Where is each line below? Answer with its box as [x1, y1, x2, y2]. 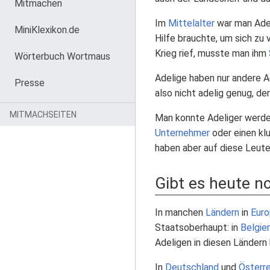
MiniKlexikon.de [14, 24, 80, 36]
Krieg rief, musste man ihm [155, 48, 269, 59]
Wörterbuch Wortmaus [14, 51, 110, 62]
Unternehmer [155, 127, 210, 139]
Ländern [206, 207, 239, 218]
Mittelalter [168, 17, 215, 29]
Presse [14, 77, 45, 89]
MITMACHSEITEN [10, 110, 77, 119]
